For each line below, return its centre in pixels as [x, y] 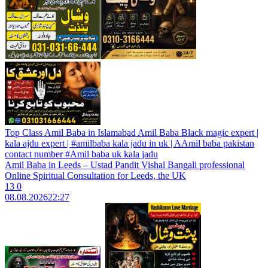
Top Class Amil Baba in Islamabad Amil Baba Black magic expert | [132, 133]
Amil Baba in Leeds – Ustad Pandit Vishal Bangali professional [125, 165]
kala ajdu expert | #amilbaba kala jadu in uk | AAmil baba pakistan [130, 143]
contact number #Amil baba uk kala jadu [81, 154]
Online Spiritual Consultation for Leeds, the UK [95, 176]
